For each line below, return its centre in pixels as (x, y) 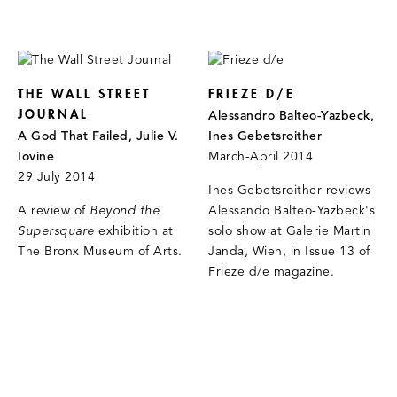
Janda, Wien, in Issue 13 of (289, 253)
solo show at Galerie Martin (290, 232)
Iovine (36, 158)
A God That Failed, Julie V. (98, 137)
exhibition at (134, 232)
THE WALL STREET (84, 95)
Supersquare (56, 232)
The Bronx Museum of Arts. (100, 253)
